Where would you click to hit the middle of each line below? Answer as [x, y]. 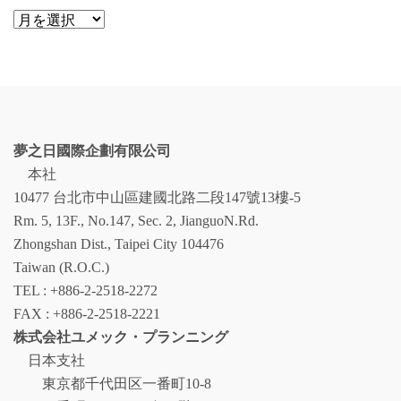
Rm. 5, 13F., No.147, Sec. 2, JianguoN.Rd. [136, 221]
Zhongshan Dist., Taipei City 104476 [119, 244]
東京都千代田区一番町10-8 [112, 384]
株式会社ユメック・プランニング [121, 337]
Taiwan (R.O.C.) [61, 267]
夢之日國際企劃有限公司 [92, 151]
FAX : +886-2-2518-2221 [87, 314]
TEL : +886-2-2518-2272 [85, 290]
